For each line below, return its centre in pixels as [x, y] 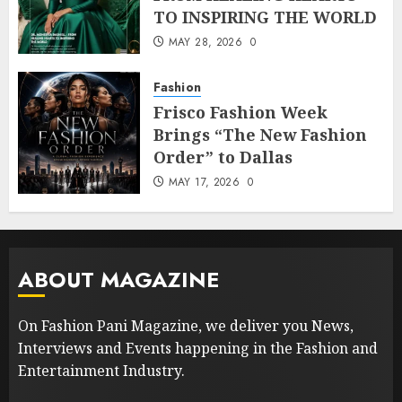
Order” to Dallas [223, 157]
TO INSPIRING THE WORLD [265, 17]
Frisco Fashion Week [240, 112]
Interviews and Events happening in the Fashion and [198, 348]
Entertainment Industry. [101, 370]
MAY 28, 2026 [205, 42]
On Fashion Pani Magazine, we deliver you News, [186, 325]
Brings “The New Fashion [260, 134]
